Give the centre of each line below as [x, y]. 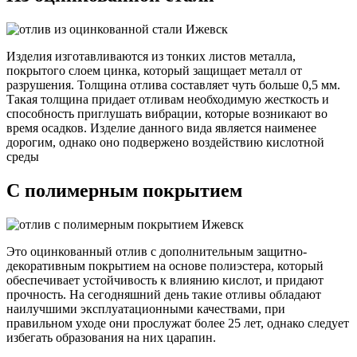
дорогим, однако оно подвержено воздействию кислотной [165, 143]
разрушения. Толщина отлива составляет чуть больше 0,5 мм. [173, 85]
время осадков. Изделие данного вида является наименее [161, 128]
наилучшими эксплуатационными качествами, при [146, 308]
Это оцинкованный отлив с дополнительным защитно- [157, 251]
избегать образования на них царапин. [111, 337]
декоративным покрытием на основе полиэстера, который [165, 265]
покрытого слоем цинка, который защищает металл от [154, 71]
